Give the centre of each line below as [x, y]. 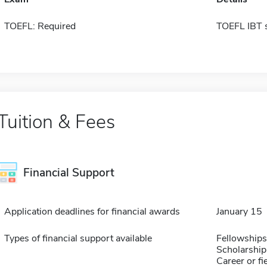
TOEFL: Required [40, 26]
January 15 [239, 212]
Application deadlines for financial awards [92, 212]
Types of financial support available [78, 238]
